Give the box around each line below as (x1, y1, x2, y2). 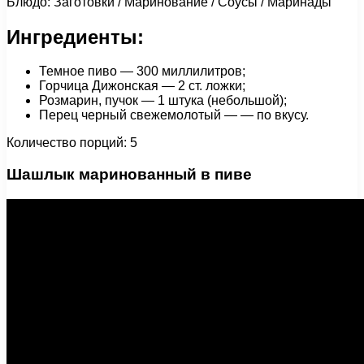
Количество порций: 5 (6, 136, 137, 150)
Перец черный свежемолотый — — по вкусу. (39, 108, 309, 123)
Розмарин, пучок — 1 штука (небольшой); (39, 93, 287, 108)
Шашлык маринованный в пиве (6, 166, 252, 184)
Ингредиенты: (6, 25, 144, 48)
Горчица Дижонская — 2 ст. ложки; (39, 79, 245, 93)
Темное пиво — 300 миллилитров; (39, 64, 245, 79)
